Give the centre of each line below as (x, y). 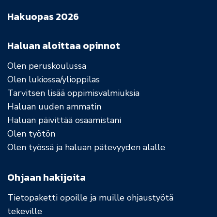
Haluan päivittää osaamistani (64, 120)
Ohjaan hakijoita (46, 178)
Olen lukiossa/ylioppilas (54, 80)
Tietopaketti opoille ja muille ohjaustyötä (90, 198)
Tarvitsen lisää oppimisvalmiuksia (73, 93)
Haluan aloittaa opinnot (64, 46)
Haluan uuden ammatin (54, 107)
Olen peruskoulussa (47, 66)
